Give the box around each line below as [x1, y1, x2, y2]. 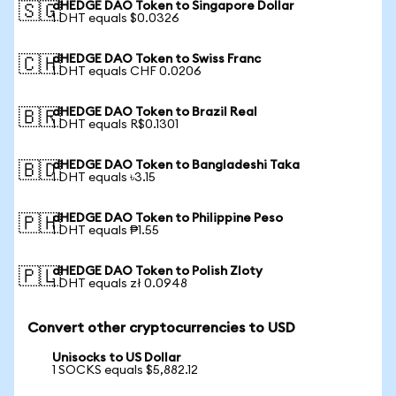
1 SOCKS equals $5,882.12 [52, 364, 198, 377]
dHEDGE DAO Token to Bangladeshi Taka [52, 159, 300, 171]
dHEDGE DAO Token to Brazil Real [52, 106, 257, 118]
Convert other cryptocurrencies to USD [27, 321, 295, 335]
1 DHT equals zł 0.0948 [52, 278, 187, 290]
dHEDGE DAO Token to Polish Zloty [52, 265, 263, 278]
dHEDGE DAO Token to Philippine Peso [52, 212, 283, 225]
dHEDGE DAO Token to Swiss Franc [52, 53, 261, 65]
